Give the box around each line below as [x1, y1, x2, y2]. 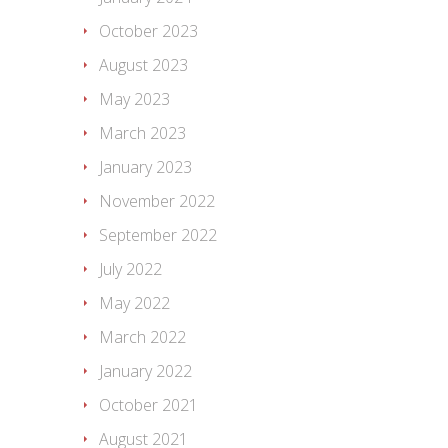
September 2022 [99, 224, 217, 246]
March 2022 [99, 326, 186, 348]
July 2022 [99, 258, 162, 280]
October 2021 [99, 394, 198, 416]
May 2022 [99, 292, 170, 314]
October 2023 [99, 20, 198, 42]
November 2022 [99, 190, 215, 212]
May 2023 [99, 88, 170, 110]
